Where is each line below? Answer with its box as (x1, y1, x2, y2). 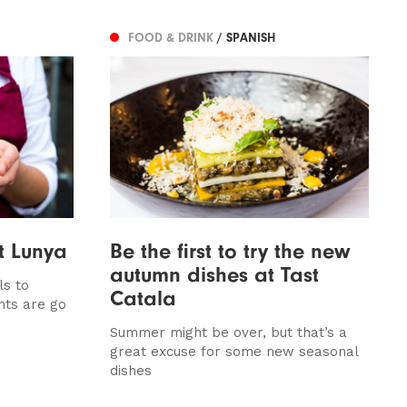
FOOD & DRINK (127, 30, 217, 46)
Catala (109, 284, 176, 311)
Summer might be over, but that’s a (109, 323, 347, 341)
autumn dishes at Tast (109, 261, 319, 287)
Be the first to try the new (109, 237, 350, 263)
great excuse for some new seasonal (109, 342, 358, 360)
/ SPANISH (216, 30, 275, 46)
